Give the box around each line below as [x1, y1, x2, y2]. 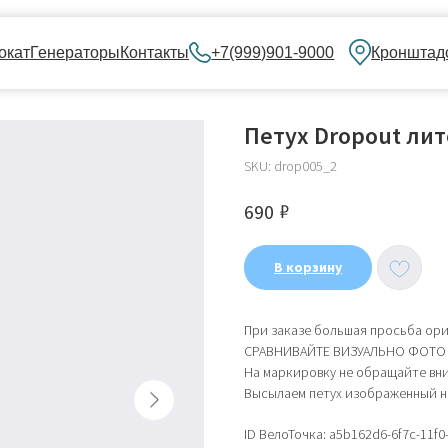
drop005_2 [274, 157, 337, 175]
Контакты [59, 39, 121, 55]
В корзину [274, 258, 342, 277]
